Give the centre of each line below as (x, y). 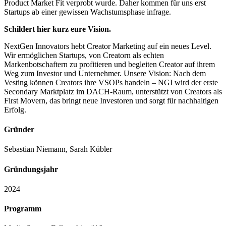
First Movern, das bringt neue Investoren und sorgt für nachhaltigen (111, 100)
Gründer (19, 130)
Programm (23, 209)
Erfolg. (15, 109)
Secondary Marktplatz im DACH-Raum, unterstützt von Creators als (113, 91)
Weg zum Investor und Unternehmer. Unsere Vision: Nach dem (105, 73)
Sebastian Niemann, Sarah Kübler (58, 149)
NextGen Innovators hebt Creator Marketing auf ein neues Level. (108, 46)
